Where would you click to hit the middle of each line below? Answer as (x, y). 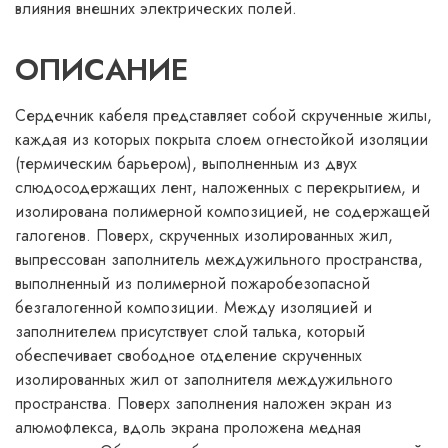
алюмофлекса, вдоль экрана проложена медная (188, 427)
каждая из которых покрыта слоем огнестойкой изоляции (221, 139)
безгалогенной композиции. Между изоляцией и (193, 307)
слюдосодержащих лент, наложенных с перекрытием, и (217, 187)
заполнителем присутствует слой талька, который (190, 331)
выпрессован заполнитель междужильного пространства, (219, 259)
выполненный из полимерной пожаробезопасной (192, 283)
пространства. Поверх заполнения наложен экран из (203, 403)
